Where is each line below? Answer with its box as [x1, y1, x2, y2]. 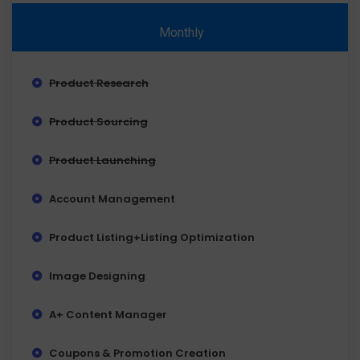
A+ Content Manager [49, 307, 167, 323]
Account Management [49, 191, 175, 207]
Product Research [49, 76, 149, 92]
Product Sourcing [49, 114, 148, 130]
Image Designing [49, 268, 145, 284]
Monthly [159, 25, 204, 41]
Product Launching [49, 153, 156, 169]
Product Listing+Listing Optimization [49, 230, 255, 246]
